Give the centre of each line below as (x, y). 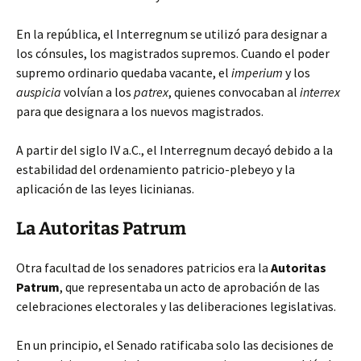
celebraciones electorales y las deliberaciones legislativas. (176, 306)
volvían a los (98, 92)
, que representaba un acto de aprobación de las (190, 287)
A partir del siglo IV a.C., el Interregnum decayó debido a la (174, 150)
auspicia (39, 92)
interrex (320, 92)
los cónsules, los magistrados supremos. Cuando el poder (173, 53)
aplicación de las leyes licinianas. (105, 189)
